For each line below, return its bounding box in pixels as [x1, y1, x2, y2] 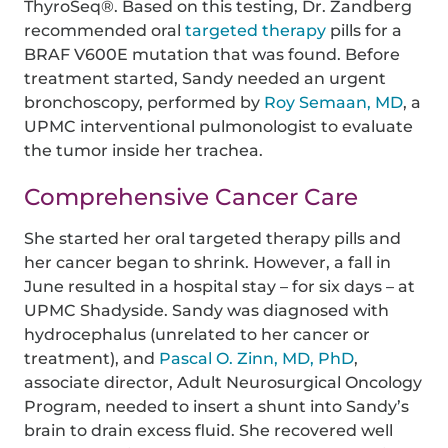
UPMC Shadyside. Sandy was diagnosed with [24, 300, 390, 320]
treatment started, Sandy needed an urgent [24, 69, 387, 89]
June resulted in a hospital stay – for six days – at [24, 276, 416, 296]
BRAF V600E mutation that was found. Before [24, 45, 401, 65]
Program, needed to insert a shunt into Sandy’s [24, 396, 410, 416]
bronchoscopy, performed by [24, 93, 265, 113]
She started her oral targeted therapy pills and [24, 228, 402, 248]
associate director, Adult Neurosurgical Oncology [24, 372, 423, 392]
